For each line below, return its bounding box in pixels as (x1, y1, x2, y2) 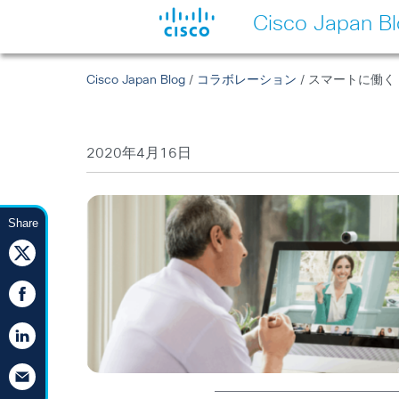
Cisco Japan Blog (86, 74, 186, 86)
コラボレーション (197, 74, 297, 86)
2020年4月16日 (86, 146, 192, 160)
